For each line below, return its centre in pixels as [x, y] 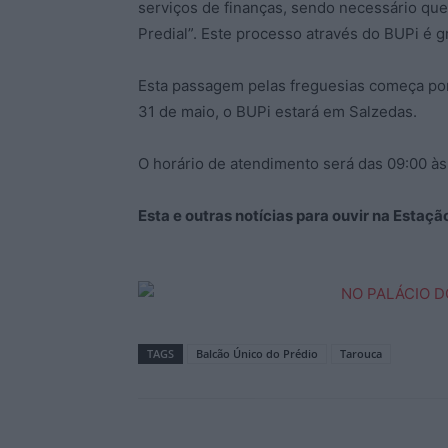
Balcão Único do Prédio [257, 353]
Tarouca [361, 353]
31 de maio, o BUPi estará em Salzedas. [277, 111]
